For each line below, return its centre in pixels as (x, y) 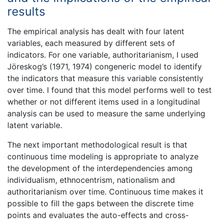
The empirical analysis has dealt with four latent (96, 32)
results (26, 11)
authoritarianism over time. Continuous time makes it (105, 192)
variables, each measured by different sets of (91, 43)
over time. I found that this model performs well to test (109, 90)
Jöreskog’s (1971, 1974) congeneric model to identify (105, 67)
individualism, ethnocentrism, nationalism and (91, 180)
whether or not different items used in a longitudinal (104, 102)
